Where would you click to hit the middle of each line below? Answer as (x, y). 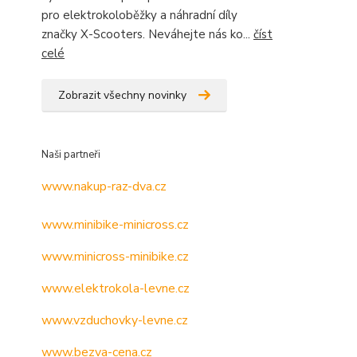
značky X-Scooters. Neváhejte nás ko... (147, 34)
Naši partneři (71, 155)
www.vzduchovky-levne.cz (115, 320)
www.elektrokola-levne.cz (116, 288)
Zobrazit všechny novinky (122, 95)
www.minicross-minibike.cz (115, 257)
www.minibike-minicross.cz (115, 225)
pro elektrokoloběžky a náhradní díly (139, 15)
